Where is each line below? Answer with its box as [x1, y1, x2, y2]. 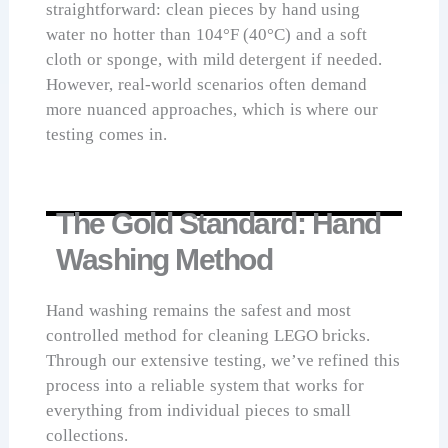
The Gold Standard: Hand [56, 206, 381, 240]
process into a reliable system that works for [46, 375, 365, 395]
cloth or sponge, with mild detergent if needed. [46, 50, 383, 70]
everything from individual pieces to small [46, 400, 352, 420]
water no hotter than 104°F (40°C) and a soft [46, 25, 367, 45]
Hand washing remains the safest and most [46, 300, 352, 320]
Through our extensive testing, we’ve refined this [46, 350, 401, 370]
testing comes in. [46, 125, 167, 145]
